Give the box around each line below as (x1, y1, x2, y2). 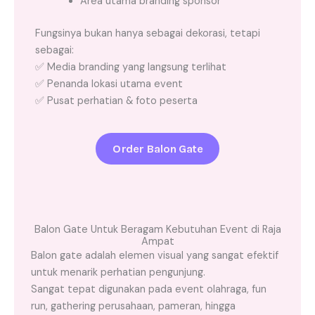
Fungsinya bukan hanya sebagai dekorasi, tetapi (35, 26, 260, 40)
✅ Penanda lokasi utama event (35, 77, 183, 91)
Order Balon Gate (112, 141, 202, 155)
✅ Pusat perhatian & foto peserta (35, 94, 198, 108)
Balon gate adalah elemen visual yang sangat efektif (31, 248, 278, 262)
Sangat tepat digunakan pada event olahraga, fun (31, 282, 266, 296)
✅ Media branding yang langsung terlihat (35, 60, 226, 74)
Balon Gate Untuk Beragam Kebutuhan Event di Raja (34, 222, 281, 236)
